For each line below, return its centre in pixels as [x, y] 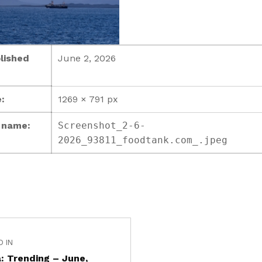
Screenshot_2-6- [101, 126]
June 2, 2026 [87, 58]
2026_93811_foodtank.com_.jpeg [142, 140]
